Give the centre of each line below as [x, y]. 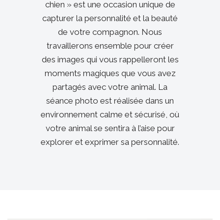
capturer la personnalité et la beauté [110, 18]
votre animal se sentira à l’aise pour [110, 128]
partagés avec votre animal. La [110, 87]
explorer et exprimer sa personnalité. [110, 142]
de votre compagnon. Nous [110, 32]
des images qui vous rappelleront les [110, 59]
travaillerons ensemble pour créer [110, 45]
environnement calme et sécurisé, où [110, 114]
